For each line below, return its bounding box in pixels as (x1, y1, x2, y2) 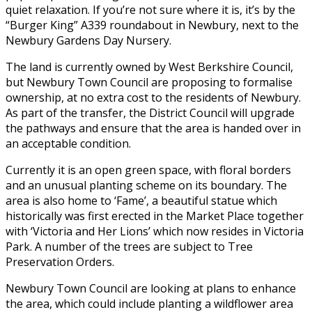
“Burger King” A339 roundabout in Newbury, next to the (6, 17, 299, 33)
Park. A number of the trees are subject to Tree (6, 239, 253, 255)
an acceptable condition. (6, 136, 131, 152)
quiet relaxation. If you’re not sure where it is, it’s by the (6, 2, 295, 18)
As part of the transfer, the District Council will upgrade (6, 105, 295, 121)
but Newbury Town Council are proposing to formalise (6, 75, 292, 91)
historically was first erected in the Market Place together (6, 208, 304, 224)
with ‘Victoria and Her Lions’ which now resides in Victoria (6, 224, 304, 240)
